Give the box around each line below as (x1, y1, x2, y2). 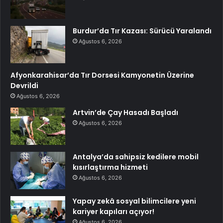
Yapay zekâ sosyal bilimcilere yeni (73, 196, 196, 207)
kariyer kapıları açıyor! (73, 207, 154, 217)
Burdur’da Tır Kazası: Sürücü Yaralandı (73, 26, 212, 36)
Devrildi (10, 81, 38, 91)
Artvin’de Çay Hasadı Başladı (73, 108, 178, 118)
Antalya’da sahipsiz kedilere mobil (73, 152, 199, 162)
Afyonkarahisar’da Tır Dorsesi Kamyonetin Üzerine (10, 70, 194, 81)
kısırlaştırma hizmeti (73, 162, 148, 173)
